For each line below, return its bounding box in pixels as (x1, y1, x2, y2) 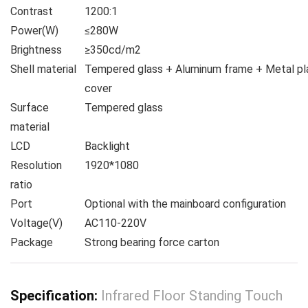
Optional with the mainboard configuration (85, 197, 286, 211)
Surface (10, 101, 49, 115)
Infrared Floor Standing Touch (101, 287, 283, 305)
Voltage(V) (10, 217, 63, 230)
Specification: (10, 287, 101, 305)
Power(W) (10, 24, 58, 38)
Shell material (10, 63, 76, 76)
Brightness (10, 43, 62, 57)
